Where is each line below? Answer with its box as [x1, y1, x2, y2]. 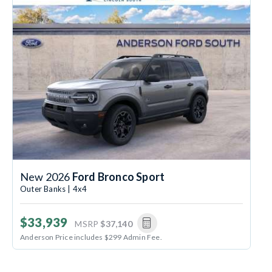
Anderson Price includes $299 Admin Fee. [20, 233, 162, 242]
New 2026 [20, 170, 72, 184]
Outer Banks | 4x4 [20, 184, 87, 194]
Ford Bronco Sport [72, 170, 165, 184]
